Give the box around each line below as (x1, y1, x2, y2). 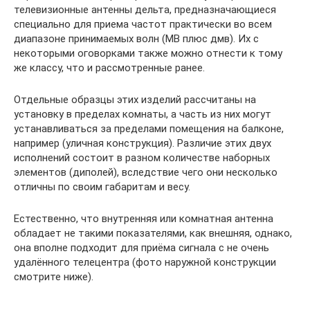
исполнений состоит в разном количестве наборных (14, 152, 270, 164)
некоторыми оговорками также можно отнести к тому (14, 47, 282, 60)
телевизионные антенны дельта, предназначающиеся (14, 3, 276, 16)
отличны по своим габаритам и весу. (14, 181, 190, 193)
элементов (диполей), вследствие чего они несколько (14, 166, 277, 179)
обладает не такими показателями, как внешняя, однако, (14, 227, 292, 239)
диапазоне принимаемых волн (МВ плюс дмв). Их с (14, 33, 259, 45)
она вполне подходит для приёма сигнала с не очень (14, 241, 269, 254)
